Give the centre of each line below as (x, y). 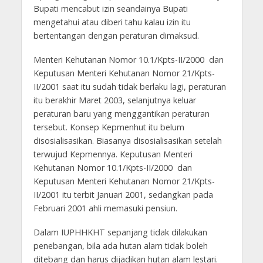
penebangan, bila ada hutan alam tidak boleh (120, 246)
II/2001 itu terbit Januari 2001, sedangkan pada (123, 195)
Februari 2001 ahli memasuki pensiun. (106, 208)
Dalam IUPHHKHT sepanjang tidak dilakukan (120, 232)
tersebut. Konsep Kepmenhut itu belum (109, 127)
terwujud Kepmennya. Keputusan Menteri (113, 154)
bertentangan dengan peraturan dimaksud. (117, 36)
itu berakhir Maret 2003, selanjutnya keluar (114, 100)
